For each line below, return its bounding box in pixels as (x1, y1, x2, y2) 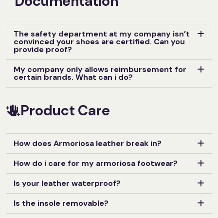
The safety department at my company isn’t (14, 28, 190, 39)
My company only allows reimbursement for (14, 64, 186, 74)
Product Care (20, 101, 110, 120)
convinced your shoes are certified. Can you (14, 36, 185, 47)
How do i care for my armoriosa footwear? (14, 158, 178, 168)
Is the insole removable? (14, 198, 109, 208)
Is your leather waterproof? (14, 178, 121, 188)
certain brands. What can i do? (14, 72, 133, 82)
